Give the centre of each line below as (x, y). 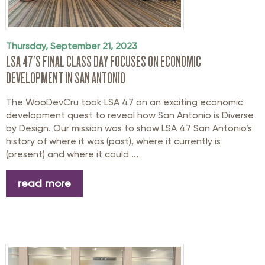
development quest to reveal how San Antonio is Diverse (130, 115)
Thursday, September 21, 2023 (72, 46)
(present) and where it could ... (72, 154)
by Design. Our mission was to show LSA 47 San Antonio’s (129, 128)
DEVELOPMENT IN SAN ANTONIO (66, 78)
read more (44, 183)
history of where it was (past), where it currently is (113, 141)
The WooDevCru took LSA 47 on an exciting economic (125, 102)
